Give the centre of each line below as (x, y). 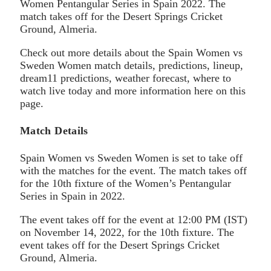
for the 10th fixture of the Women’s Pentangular (126, 183)
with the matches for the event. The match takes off (133, 170)
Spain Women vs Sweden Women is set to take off (131, 158)
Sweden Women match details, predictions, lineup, (132, 65)
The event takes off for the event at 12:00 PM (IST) (134, 219)
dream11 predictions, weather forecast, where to (126, 78)
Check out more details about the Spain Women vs (131, 52)
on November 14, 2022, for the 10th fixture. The (127, 232)
